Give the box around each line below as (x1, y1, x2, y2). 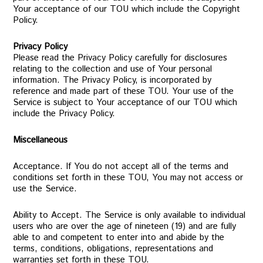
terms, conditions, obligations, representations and (13, 242, 214, 255)
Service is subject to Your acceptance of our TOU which (13, 96, 238, 109)
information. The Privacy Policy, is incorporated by (13, 74, 212, 86)
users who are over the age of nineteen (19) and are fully (13, 220, 237, 232)
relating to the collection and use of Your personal (13, 63, 213, 75)
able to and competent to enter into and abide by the (13, 231, 225, 244)
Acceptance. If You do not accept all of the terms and (13, 160, 229, 173)
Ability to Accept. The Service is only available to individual (13, 209, 246, 221)
